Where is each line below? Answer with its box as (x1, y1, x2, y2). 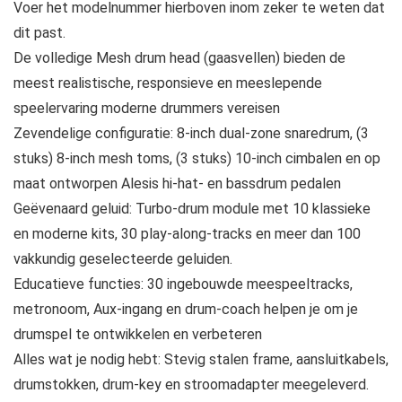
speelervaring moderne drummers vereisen (13, 100, 280, 118)
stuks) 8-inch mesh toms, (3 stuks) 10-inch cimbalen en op (13, 150, 380, 168)
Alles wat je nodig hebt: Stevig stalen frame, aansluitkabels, (13, 351, 389, 369)
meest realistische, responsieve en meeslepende (13, 74, 322, 92)
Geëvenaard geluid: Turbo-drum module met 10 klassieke (13, 200, 371, 218)
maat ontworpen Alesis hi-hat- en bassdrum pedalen (13, 175, 341, 193)
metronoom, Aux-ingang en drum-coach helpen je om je (13, 301, 358, 319)
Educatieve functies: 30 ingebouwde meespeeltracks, (13, 275, 353, 293)
